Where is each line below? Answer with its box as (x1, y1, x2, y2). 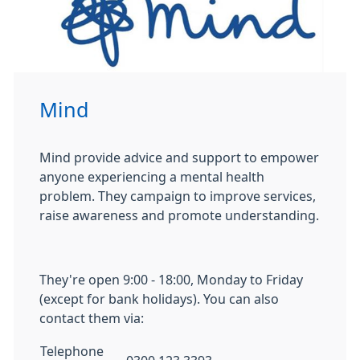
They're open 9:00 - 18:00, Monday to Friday (39, 273, 303, 286)
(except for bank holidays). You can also (39, 292, 279, 305)
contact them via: (39, 312, 144, 325)
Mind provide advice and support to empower (39, 151, 319, 164)
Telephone (40, 345, 104, 358)
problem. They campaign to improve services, (39, 190, 316, 202)
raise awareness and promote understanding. (39, 209, 319, 222)
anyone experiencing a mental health (39, 170, 264, 183)
